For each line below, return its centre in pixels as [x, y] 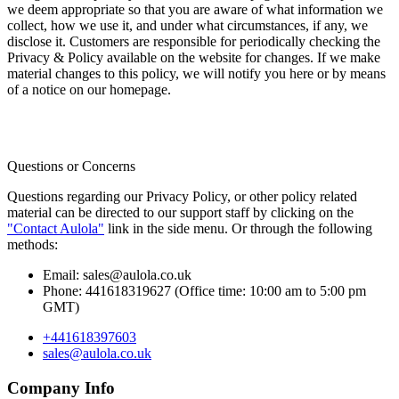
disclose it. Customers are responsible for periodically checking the [194, 42]
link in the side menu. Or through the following [238, 229]
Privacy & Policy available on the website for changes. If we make [194, 58]
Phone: [62, 291]
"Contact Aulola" [56, 229]
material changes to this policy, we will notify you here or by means [196, 74]
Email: [61, 275]
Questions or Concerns [71, 167]
